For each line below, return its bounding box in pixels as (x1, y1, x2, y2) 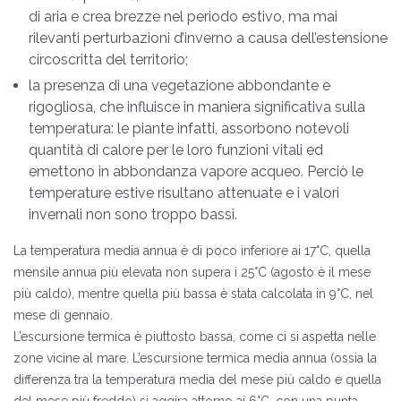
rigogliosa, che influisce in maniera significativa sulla (29, 98, 365, 115)
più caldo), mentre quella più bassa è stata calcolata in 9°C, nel (13, 286, 373, 301)
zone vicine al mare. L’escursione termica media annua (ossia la (13, 351, 377, 365)
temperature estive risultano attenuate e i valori (29, 184, 339, 201)
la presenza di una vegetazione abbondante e (29, 77, 330, 94)
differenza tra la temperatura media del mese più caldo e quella (13, 372, 381, 387)
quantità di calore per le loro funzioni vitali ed (29, 141, 323, 158)
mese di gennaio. (13, 308, 113, 322)
